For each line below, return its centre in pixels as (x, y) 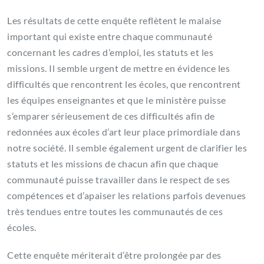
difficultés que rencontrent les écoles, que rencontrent (124, 84)
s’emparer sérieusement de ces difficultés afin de (111, 116)
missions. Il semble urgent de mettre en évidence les (118, 68)
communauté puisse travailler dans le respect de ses (119, 180)
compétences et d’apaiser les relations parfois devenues (127, 196)
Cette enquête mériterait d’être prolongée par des (114, 255)
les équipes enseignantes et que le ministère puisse (117, 100)
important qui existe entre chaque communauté (110, 37)
